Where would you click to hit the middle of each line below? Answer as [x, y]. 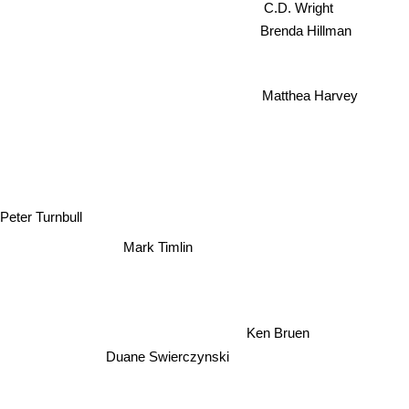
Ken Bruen [279, 332]
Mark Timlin [159, 247]
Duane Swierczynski [168, 356]
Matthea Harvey [309, 95]
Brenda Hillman [304, 31]
